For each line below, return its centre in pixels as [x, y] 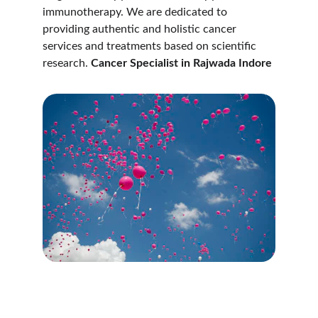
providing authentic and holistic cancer [141, 29]
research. [67, 63]
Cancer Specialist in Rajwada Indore [181, 63]
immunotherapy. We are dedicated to [136, 12]
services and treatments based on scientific [151, 46]
